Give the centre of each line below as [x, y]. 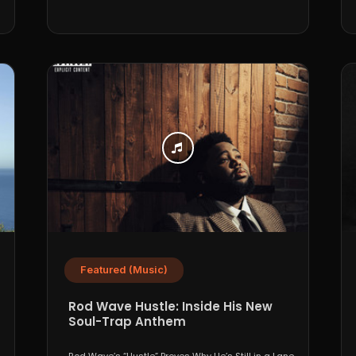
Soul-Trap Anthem [128, 322]
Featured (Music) [124, 270]
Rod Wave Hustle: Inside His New [171, 307]
